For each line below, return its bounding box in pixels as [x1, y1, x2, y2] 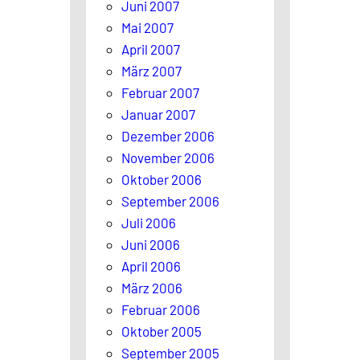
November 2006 [121, 149, 215, 166]
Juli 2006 [121, 214, 176, 231]
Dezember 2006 [121, 127, 215, 144]
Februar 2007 [121, 84, 199, 100]
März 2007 [121, 62, 182, 79]
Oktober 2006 [121, 170, 202, 187]
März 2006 [121, 279, 182, 296]
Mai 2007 [121, 18, 174, 35]
